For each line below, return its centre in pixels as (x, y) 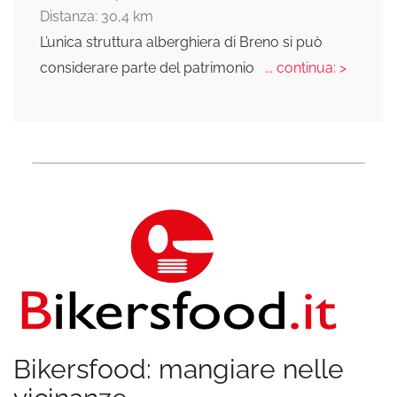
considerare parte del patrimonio (149, 67)
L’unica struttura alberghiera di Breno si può (181, 42)
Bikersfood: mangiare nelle (179, 369)
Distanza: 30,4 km (97, 16)
